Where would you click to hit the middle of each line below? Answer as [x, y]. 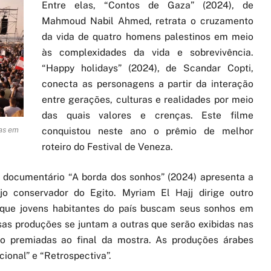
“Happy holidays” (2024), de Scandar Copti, [148, 68]
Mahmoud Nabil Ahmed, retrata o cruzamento [148, 21]
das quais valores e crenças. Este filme [148, 115]
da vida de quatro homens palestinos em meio [148, 36]
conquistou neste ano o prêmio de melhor [148, 131]
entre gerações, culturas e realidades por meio [148, 99]
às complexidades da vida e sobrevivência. [148, 52]
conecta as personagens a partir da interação [148, 83]
